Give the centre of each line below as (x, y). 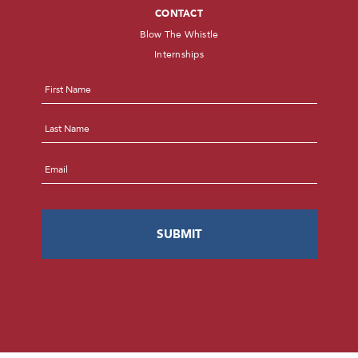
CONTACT (179, 14)
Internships (179, 55)
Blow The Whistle (179, 34)
